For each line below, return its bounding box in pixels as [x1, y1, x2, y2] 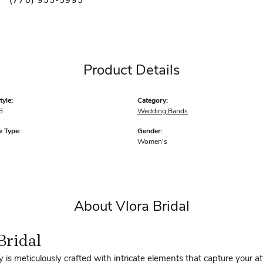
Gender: [137, 127, 163, 135]
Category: [137, 97, 168, 104]
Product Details [83, 63, 180, 78]
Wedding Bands [137, 107, 188, 115]
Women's [137, 138, 167, 146]
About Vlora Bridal [73, 200, 190, 214]
